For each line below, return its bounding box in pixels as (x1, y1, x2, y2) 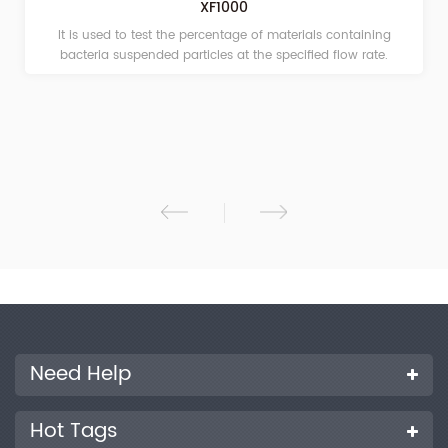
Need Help (30, 358, 131, 392)
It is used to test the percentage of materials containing (57, 26, 391, 46)
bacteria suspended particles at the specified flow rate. (60, 46, 388, 66)
